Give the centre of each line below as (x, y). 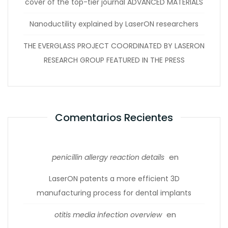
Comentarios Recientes (114, 118)
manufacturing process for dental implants (114, 193)
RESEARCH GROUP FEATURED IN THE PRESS (114, 60)
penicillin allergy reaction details (108, 157)
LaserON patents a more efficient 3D (114, 179)
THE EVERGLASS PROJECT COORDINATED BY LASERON (114, 46)
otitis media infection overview (108, 215)
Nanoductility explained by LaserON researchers (114, 24)
